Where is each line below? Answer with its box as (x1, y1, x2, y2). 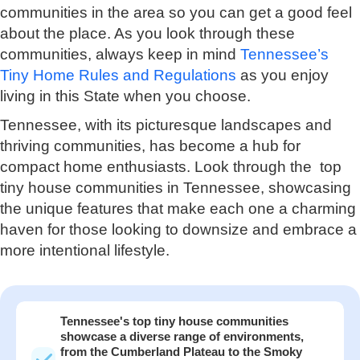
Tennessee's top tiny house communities (60, 313, 288, 328)
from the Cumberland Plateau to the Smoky (60, 344, 302, 358)
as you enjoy (236, 66, 329, 84)
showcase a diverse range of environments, (60, 329, 304, 343)
